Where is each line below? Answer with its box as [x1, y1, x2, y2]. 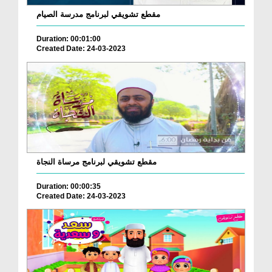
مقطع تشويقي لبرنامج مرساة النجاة [36, 157, 157, 166]
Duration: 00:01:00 [36, 34, 101, 43]
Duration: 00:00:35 [36, 182, 101, 191]
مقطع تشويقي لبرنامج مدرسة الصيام [36, 9, 160, 19]
